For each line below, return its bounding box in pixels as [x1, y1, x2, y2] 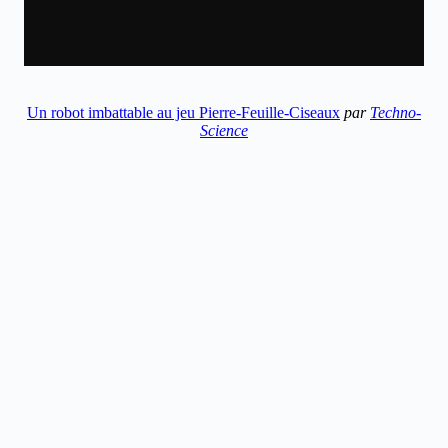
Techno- [370, 103, 421, 121]
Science [200, 121, 248, 139]
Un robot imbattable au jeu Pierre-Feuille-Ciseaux [27, 103, 340, 121]
